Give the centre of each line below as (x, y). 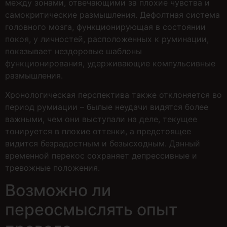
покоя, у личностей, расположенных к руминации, (107, 39)
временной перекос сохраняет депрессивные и (101, 155)
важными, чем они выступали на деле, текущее (101, 119)
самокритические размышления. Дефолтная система (112, 14)
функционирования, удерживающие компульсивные (110, 63)
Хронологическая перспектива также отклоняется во (113, 94)
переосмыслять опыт (91, 210)
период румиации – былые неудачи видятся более (107, 107)
